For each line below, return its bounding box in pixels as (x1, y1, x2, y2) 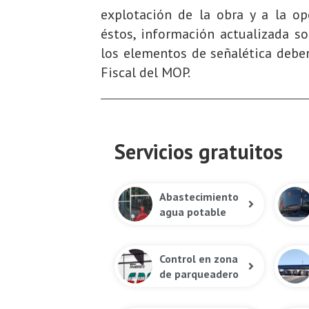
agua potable (159, 204, 227, 219)
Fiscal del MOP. (101, 63, 190, 81)
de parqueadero (159, 266, 239, 281)
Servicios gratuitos (114, 137, 283, 165)
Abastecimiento (159, 189, 239, 203)
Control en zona (159, 251, 239, 266)
